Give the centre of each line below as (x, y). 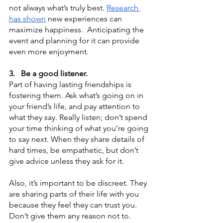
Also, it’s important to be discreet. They (79, 183)
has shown (27, 18)
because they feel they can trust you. (74, 205)
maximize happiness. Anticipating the (77, 29)
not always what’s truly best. (58, 7)
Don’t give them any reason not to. (70, 216)
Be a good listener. (54, 73)
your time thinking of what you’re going (80, 128)
